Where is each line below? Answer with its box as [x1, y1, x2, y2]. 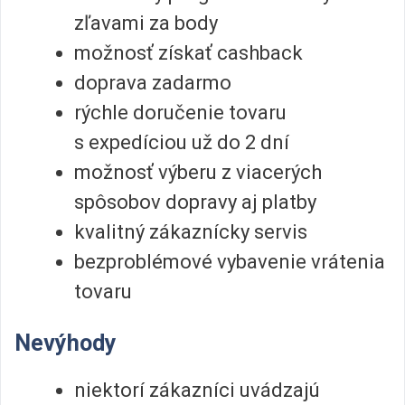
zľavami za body [74, 11, 218, 34]
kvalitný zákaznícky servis [74, 220, 307, 243]
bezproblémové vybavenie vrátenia [74, 250, 385, 273]
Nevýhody [14, 330, 117, 357]
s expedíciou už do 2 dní [74, 130, 289, 154]
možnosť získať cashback [74, 41, 303, 64]
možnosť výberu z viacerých [74, 160, 322, 184]
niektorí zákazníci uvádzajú [74, 379, 320, 402]
